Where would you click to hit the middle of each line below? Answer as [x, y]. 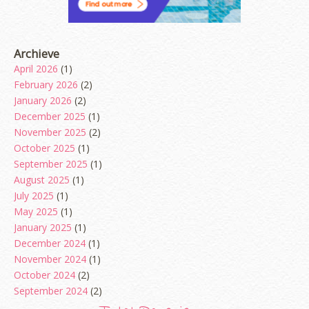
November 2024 [50, 259]
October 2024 [44, 275]
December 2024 [50, 243]
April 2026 [36, 69]
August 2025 [42, 180]
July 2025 [34, 196]
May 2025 [36, 212]
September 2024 [51, 291]
